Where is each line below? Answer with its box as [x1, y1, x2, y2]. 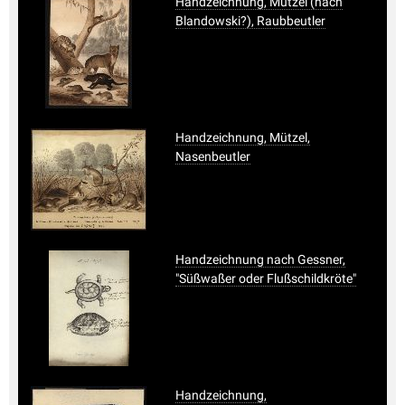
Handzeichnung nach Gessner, [175, 251, 345, 267]
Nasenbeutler [175, 148, 250, 164]
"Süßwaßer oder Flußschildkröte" [175, 270, 356, 286]
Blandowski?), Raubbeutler [175, 13, 325, 28]
